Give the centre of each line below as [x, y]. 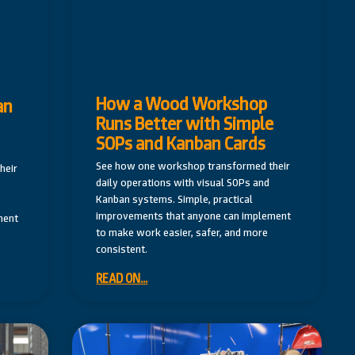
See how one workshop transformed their [193, 166]
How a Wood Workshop [182, 104]
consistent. [122, 249]
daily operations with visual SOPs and [183, 183]
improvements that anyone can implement [194, 216]
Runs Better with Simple [185, 124]
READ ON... [122, 279]
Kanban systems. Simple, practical [175, 199]
